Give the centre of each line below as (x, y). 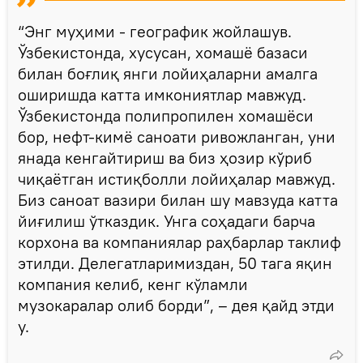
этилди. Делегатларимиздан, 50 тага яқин (175, 263)
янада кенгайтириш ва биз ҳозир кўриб (165, 157)
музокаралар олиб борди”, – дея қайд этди (176, 305)
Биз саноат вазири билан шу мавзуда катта (178, 199)
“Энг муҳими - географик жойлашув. (155, 31)
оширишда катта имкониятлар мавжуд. (162, 94)
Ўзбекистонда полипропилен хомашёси (166, 115)
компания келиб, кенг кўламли (133, 284)
